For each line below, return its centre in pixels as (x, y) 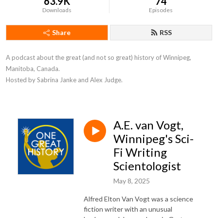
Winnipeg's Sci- (154, 138)
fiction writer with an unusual (128, 209)
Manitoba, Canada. (34, 69)
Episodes (161, 10)
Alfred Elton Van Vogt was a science (138, 199)
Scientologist (147, 166)
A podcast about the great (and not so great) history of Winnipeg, (99, 57)
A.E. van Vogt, (148, 125)
